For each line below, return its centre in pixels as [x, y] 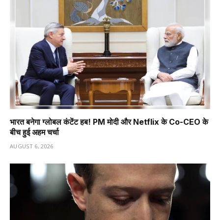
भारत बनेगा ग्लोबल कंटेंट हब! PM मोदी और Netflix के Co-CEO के [109, 122]
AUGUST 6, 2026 [32, 146]
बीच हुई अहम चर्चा [34, 132]
